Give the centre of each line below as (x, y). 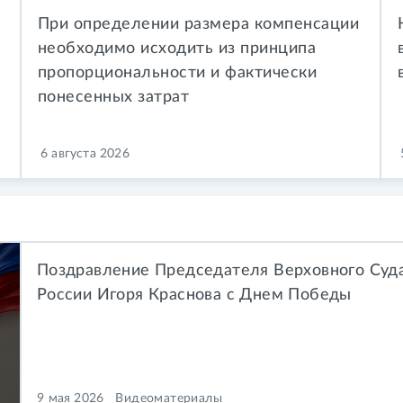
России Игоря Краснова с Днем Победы (194, 294)
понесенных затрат (113, 96)
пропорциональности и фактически (177, 72)
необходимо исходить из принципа (177, 48)
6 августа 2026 (85, 154)
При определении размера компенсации (198, 23)
